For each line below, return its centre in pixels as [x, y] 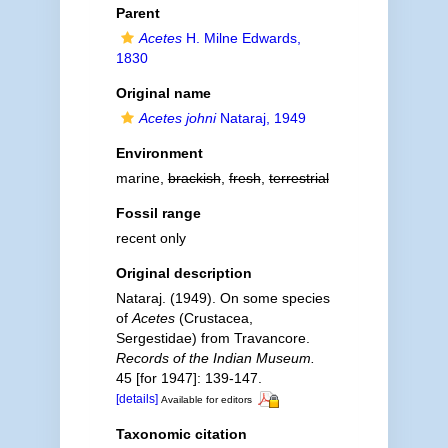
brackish [194, 178]
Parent [137, 13]
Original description [183, 273]
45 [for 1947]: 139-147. [188, 378]
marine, [141, 178]
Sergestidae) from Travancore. [212, 338]
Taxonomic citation [181, 433]
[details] [136, 399]
